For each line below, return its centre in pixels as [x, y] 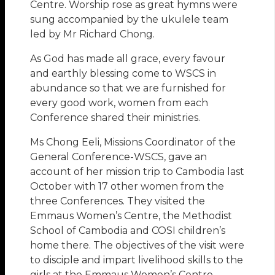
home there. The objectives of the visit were [137, 246]
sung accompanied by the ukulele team [130, 20]
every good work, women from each [119, 103]
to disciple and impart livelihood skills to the [137, 260]
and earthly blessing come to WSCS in [123, 74]
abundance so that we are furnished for [128, 88]
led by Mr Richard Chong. [93, 34]
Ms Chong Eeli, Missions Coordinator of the [133, 142]
